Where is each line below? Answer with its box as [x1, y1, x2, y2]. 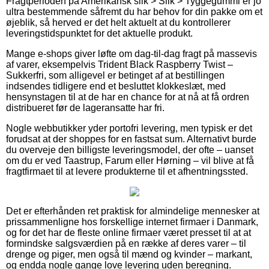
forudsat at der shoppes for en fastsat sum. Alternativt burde [6, 133, 256, 144]
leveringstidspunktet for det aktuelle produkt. [6, 28, 193, 38]
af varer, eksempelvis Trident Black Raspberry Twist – [6, 59, 233, 70]
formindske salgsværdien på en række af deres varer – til [6, 238, 246, 249]
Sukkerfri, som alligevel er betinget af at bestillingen [6, 70, 225, 80]
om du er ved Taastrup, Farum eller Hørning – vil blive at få [6, 155, 254, 166]
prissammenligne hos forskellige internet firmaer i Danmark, [6, 216, 258, 227]
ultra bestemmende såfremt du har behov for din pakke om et [6, 6, 262, 17]
